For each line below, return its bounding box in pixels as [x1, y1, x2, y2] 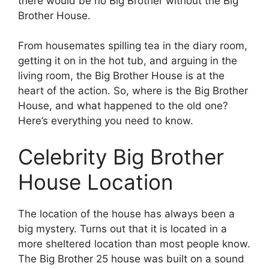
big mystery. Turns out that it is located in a [18, 222, 227, 235]
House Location [18, 169, 173, 195]
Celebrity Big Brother [18, 144, 224, 169]
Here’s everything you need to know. [18, 115, 193, 127]
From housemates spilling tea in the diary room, [18, 40, 247, 52]
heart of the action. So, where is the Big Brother [18, 85, 248, 97]
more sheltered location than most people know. [18, 237, 250, 250]
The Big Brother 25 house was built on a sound [18, 252, 244, 265]
